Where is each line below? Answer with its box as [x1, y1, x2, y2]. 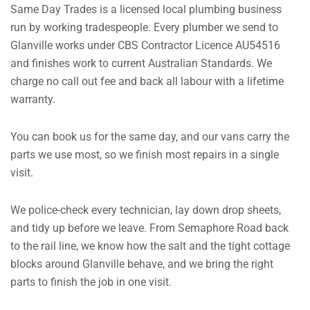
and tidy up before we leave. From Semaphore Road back [10, 221, 289, 235]
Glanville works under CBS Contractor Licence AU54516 [10, 39, 280, 53]
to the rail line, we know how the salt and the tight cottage [10, 239, 290, 253]
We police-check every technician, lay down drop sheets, [10, 203, 281, 217]
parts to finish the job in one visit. [10, 275, 172, 289]
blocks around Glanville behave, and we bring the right [10, 257, 273, 271]
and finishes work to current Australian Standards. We [10, 57, 272, 71]
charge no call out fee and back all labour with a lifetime [10, 75, 284, 89]
